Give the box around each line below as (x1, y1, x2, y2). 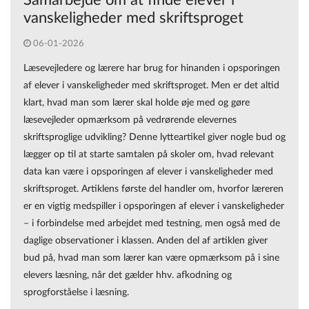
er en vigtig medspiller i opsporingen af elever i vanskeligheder (23, 200, 284, 211)
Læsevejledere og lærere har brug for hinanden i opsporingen (23, 62, 280, 73)
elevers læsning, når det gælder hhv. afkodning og (23, 269, 232, 280)
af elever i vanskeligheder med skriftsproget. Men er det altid (23, 79, 279, 90)
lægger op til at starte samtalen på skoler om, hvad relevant (23, 148, 274, 159)
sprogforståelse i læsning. (23, 286, 129, 297)
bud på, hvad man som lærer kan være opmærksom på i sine (23, 252, 279, 263)
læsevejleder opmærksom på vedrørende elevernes (23, 114, 237, 125)
